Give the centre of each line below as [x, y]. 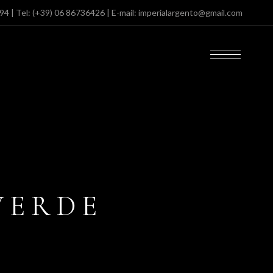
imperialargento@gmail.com [190, 12]
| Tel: [21, 12]
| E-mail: [122, 12]
